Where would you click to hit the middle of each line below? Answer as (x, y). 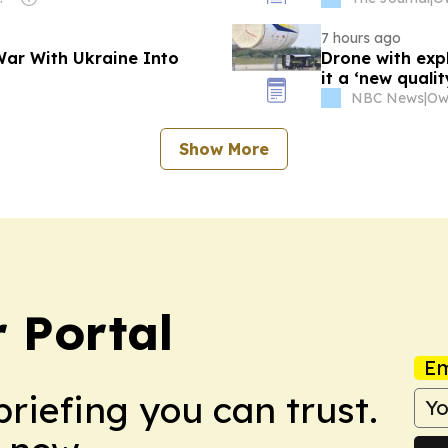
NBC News (387, 97)
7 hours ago (360, 37)
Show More (224, 148)
